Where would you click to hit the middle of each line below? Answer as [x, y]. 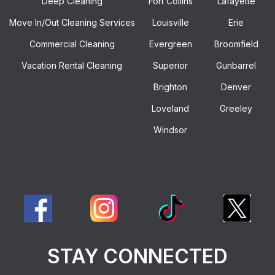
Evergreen [170, 44]
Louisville [170, 22]
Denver [236, 87]
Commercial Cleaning [72, 44]
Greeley [236, 108]
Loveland [170, 108]
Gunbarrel [236, 65]
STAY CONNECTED [137, 256]
